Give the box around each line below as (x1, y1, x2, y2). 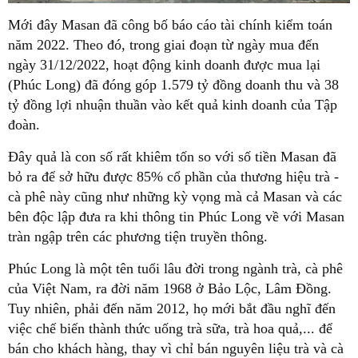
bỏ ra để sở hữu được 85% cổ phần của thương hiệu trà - (8, 168, 339, 185)
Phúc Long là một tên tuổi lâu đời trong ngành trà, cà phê (8, 260, 343, 276)
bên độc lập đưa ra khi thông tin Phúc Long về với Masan (8, 208, 344, 225)
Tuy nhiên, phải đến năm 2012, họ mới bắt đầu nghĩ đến (8, 300, 336, 316)
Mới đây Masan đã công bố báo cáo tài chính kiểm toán (8, 16, 332, 33)
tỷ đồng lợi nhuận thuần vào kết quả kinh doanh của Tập (8, 96, 337, 113)
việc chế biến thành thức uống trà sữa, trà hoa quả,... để (8, 320, 332, 336)
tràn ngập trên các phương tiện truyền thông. (8, 228, 268, 245)
